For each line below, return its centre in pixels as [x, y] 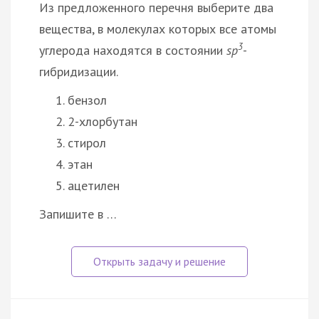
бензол [87, 100]
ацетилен [94, 185]
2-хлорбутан [103, 121]
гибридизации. [79, 71]
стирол [87, 142]
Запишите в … [78, 214]
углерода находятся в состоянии [133, 50]
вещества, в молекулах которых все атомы [158, 28]
